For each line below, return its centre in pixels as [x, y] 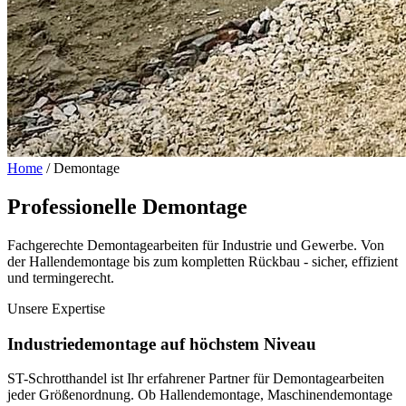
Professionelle [72, 206]
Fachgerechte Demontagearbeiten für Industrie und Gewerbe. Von [196, 245]
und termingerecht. [61, 277]
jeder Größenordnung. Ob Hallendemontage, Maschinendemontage [200, 395]
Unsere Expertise [56, 308]
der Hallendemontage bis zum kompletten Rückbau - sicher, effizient [203, 261]
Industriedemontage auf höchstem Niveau [162, 343]
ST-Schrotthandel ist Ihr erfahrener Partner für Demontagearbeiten [196, 379]
